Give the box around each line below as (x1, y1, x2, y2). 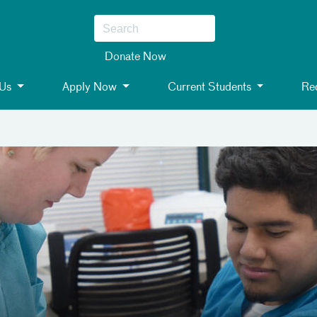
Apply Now (59, 82, 120, 93)
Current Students (164, 82, 254, 93)
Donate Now (104, 52, 166, 63)
